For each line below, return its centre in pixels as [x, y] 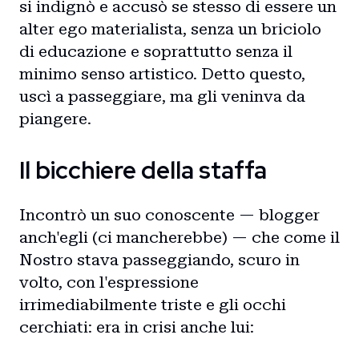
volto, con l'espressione [109, 282]
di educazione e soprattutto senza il [156, 51]
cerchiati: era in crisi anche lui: [137, 327]
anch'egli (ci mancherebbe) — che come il [179, 237]
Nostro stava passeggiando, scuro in [159, 260]
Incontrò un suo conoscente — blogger [169, 215]
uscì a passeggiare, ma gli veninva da [162, 96]
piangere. [55, 119]
